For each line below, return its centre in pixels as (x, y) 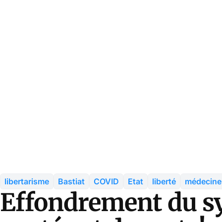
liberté (164, 181)
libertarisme (27, 181)
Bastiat (71, 181)
